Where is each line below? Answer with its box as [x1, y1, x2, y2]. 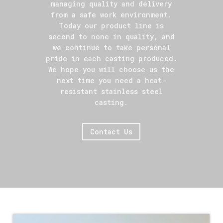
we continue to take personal [52, 43, 170, 52]
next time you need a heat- [56, 76, 166, 85]
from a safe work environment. [51, 10, 172, 19]
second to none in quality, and [48, 32, 175, 41]
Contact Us [90, 127, 133, 137]
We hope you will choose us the [48, 65, 175, 74]
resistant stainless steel [60, 87, 163, 96]
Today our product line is [59, 21, 164, 30]
